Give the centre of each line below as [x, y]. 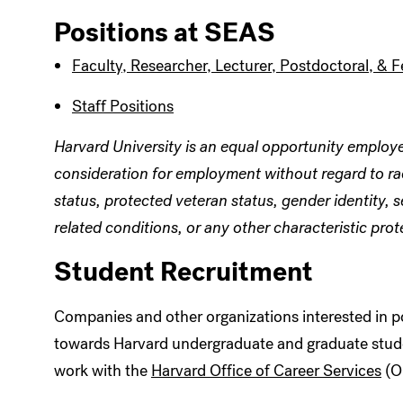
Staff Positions [123, 106]
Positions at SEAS [165, 32]
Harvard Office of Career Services [266, 371]
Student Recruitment [184, 272]
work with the [103, 371]
